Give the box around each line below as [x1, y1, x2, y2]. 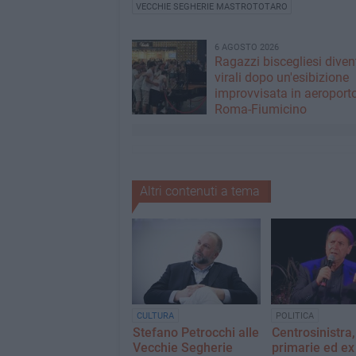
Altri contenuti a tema [139, 184, 260, 199]
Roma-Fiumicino [214, 102, 307, 117]
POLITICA [275, 311, 314, 322]
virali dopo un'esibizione [214, 70, 349, 85]
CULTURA [136, 311, 174, 322]
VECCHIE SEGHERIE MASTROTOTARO [135, 2, 288, 12]
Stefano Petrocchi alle [132, 325, 259, 341]
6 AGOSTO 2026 [214, 42, 279, 52]
